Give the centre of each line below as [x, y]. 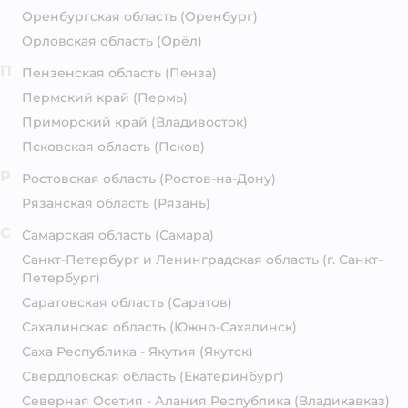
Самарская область [87, 235]
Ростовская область [89, 178]
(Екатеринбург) [232, 376]
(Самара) [184, 235]
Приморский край [85, 122]
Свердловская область [99, 376]
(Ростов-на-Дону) [218, 178]
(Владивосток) [199, 122]
